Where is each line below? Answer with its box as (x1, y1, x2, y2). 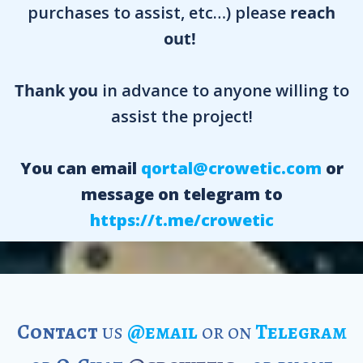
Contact (16, 318, 98, 347)
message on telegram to (80, 183, 283, 206)
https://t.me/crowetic (89, 209, 274, 232)
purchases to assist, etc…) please (28, 2, 290, 24)
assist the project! (110, 105, 253, 128)
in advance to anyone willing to (97, 79, 349, 102)
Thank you (14, 79, 98, 102)
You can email (19, 157, 141, 180)
